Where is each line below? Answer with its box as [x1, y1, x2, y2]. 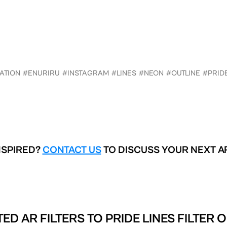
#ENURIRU [23, 68, 60, 78]
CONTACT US [42, 144, 101, 156]
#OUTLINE [166, 68, 200, 78]
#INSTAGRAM [62, 68, 109, 78]
